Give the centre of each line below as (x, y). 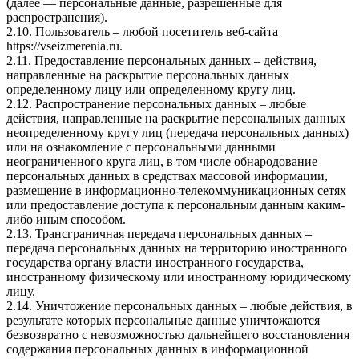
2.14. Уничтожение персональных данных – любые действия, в (179, 306)
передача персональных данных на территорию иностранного (177, 248)
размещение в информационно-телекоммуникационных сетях (176, 191)
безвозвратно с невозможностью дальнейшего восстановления (178, 335)
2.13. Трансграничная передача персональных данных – (159, 234)
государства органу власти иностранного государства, (155, 263)
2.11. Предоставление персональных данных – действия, (161, 61)
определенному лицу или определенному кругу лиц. (151, 90)
